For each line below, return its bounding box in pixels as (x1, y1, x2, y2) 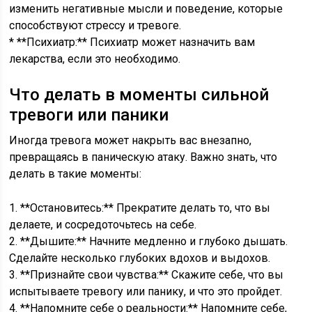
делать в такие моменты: (9, 167, 142, 180)
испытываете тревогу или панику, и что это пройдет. (9, 285, 283, 298)
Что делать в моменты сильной (9, 85, 270, 104)
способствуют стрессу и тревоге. (9, 19, 182, 32)
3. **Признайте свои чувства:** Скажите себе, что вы (9, 268, 284, 281)
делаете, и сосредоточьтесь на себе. (9, 218, 197, 231)
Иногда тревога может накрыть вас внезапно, (9, 134, 252, 147)
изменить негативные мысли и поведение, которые (9, 2, 283, 15)
